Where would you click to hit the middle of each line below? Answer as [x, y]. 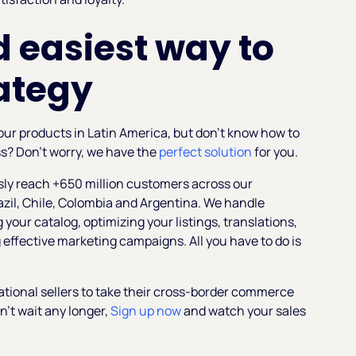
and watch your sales [244, 310]
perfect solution [206, 151]
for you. [275, 151]
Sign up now [146, 310]
